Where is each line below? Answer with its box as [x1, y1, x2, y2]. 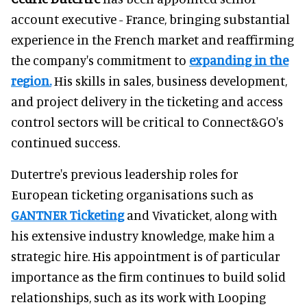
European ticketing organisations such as [11, 186, 254, 202]
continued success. [11, 134, 120, 150]
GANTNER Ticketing [11, 206, 124, 223]
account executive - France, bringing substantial [11, 10, 290, 27]
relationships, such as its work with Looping [11, 288, 266, 305]
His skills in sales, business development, [51, 72, 287, 88]
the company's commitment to [11, 51, 189, 68]
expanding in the [189, 51, 288, 68]
